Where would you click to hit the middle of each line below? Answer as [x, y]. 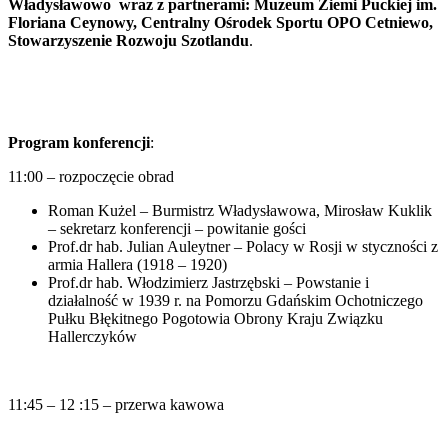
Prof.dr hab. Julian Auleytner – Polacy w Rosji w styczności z [243, 247]
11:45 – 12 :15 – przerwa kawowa [116, 405]
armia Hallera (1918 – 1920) [137, 265]
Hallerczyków [92, 337]
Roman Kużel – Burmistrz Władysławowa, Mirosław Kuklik [240, 211]
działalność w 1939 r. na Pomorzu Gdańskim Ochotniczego [235, 301]
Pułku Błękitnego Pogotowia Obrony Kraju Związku [215, 319]
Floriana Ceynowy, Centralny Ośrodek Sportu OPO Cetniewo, [220, 23]
